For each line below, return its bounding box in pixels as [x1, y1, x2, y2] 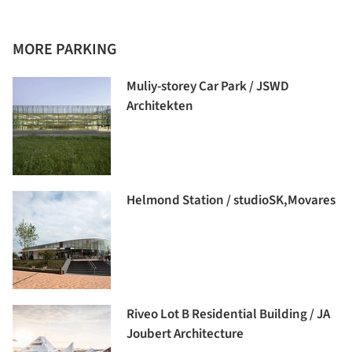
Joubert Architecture [126, 324, 244, 343]
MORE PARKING [13, 38, 117, 60]
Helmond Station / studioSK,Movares [126, 190, 335, 210]
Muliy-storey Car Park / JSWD [126, 76, 289, 96]
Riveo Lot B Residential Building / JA [126, 304, 330, 324]
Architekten [126, 96, 193, 115]
